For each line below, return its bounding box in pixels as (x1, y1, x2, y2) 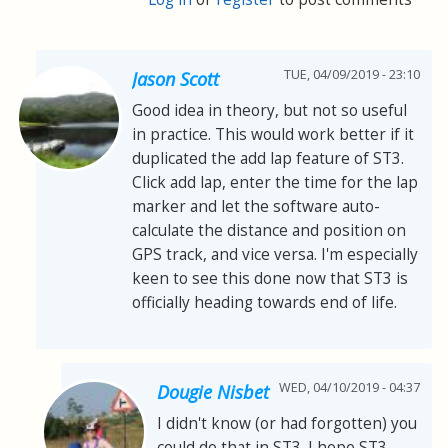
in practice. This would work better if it (132, 123, 414, 145)
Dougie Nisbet (157, 379, 269, 404)
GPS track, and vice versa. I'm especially (132, 243, 418, 265)
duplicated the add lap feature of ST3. (132, 147, 404, 169)
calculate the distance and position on (132, 219, 406, 241)
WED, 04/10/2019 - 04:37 (279, 378, 420, 396)
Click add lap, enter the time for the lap (132, 171, 418, 193)
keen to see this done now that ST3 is (132, 267, 408, 289)
